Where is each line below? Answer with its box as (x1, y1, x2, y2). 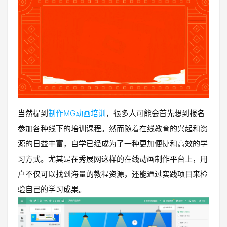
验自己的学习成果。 (18, 184, 86, 195)
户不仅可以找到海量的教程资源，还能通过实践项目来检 (18, 169, 208, 179)
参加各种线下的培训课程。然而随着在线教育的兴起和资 (18, 124, 208, 134)
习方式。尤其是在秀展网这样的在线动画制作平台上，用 (18, 154, 208, 164)
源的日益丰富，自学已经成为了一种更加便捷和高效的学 (18, 139, 208, 149)
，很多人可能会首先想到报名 (106, 108, 205, 119)
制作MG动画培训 (48, 108, 106, 119)
